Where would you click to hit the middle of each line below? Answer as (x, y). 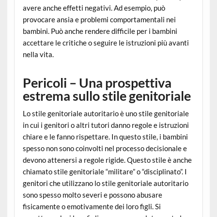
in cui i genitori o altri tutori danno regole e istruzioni (106, 125)
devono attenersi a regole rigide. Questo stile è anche (107, 160)
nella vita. (38, 54)
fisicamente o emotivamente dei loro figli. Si (92, 206)
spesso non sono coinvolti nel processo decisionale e (105, 148)
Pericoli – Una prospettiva (97, 82)
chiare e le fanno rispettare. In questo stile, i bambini (105, 136)
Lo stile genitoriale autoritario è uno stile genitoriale (106, 113)
